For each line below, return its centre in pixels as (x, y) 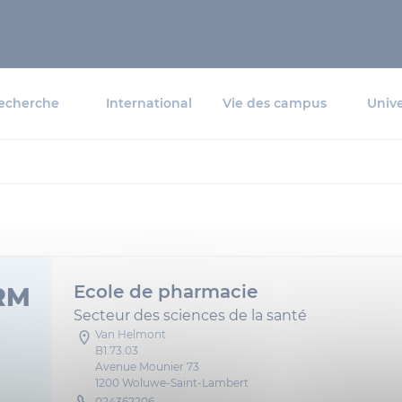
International (149, 103)
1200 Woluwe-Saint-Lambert (172, 383)
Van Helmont (131, 334)
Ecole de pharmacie (166, 292)
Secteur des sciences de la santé (190, 315)
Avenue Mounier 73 (147, 367)
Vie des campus (275, 103)
